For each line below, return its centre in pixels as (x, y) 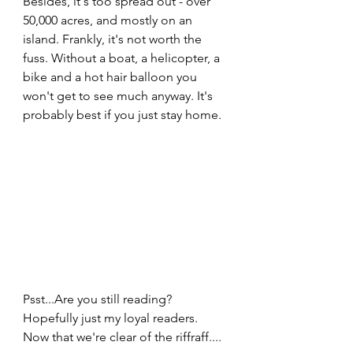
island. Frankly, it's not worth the (114, 39)
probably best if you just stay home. (124, 114)
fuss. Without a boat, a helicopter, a (123, 58)
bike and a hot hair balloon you (111, 76)
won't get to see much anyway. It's (119, 95)
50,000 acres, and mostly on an (109, 20)
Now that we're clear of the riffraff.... (125, 337)
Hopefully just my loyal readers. (112, 318)
